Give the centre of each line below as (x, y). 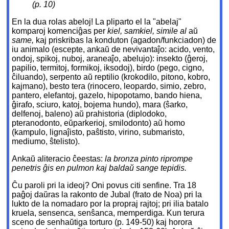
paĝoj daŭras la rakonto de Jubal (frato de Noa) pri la (107, 195)
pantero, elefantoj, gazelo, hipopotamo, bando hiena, (107, 96)
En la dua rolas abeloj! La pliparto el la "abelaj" (97, 22)
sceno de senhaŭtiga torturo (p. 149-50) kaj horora (102, 222)
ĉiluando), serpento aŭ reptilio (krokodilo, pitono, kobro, (111, 77)
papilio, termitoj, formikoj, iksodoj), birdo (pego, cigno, (108, 68)
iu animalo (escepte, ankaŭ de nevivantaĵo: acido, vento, (113, 50)
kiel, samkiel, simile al (148, 31)
